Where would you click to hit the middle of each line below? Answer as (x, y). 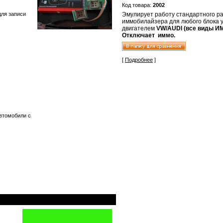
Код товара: (137, 5)
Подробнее (139, 60)
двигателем (139, 28)
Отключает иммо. (149, 35)
